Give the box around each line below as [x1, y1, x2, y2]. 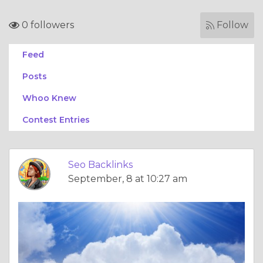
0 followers [19, 19, 74, 31]
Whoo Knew [22, 93, 76, 103]
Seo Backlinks [68, 159, 133, 170]
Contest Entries [22, 114, 90, 125]
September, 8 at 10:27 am [68, 173, 187, 184]
